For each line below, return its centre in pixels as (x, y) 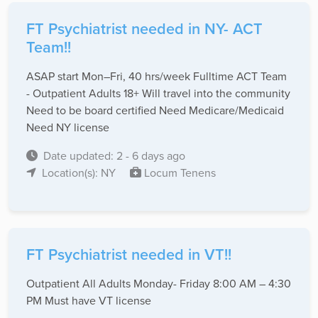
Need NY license (68, 127)
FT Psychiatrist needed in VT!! (129, 255)
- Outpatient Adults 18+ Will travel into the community (158, 93)
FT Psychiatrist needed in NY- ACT (144, 29)
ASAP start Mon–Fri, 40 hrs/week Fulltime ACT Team (157, 76)
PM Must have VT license (89, 301)
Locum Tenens (179, 173)
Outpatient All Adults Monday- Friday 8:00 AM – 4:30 (159, 284)
